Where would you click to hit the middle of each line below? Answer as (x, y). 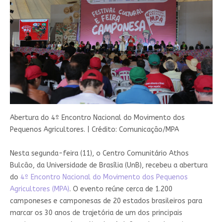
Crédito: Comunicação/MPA (135, 129)
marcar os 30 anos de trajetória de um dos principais (96, 213)
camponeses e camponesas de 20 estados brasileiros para (106, 201)
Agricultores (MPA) (39, 189)
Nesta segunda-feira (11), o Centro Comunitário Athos (99, 153)
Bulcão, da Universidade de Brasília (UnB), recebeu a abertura (109, 165)
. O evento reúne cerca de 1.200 (121, 189)
